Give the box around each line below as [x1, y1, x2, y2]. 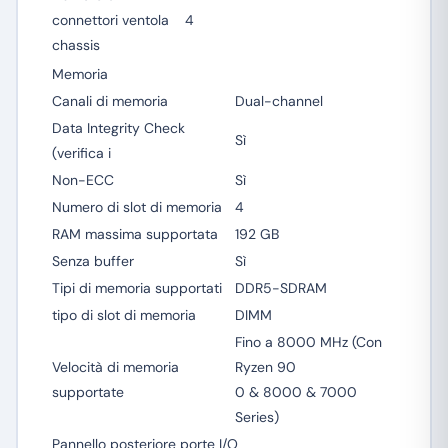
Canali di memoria [51, 92, 168, 110]
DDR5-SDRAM [234, 279, 327, 297]
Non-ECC [51, 171, 114, 189]
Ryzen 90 [234, 358, 296, 376]
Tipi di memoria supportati [51, 279, 222, 297]
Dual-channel [234, 92, 323, 110]
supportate [51, 383, 124, 401]
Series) [234, 408, 279, 426]
